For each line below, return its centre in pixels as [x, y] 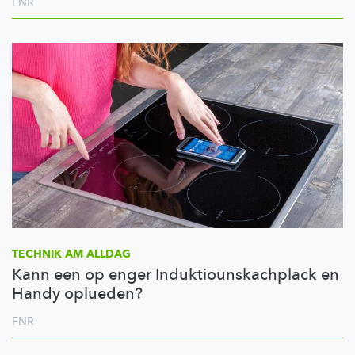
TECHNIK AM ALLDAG [71, 254]
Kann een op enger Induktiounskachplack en [176, 274]
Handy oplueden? [77, 293]
